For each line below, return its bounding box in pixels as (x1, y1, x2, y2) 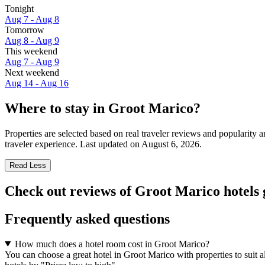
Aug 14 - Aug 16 (5, 78, 69, 89)
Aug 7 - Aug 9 (5, 57, 59, 67)
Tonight (5, 4, 34, 14)
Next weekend (5, 67, 59, 78)
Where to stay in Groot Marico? (5, 101, 201, 117)
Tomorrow (5, 25, 44, 35)
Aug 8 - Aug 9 (5, 35, 59, 46)
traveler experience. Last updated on (5, 138, 141, 149)
